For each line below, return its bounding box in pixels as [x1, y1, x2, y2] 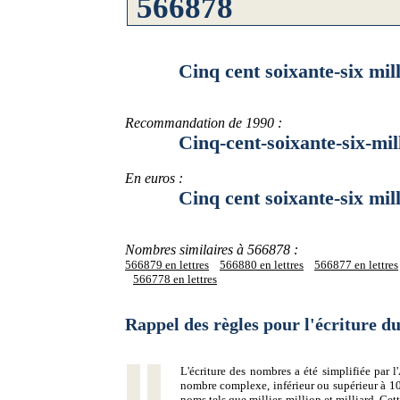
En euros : [125, 171, 183, 186]
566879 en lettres [125, 258, 209, 271]
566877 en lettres [314, 258, 398, 271]
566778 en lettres [133, 272, 217, 286]
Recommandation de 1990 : [125, 115, 282, 130]
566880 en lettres [220, 258, 304, 271]
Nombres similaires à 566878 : [125, 242, 298, 257]
